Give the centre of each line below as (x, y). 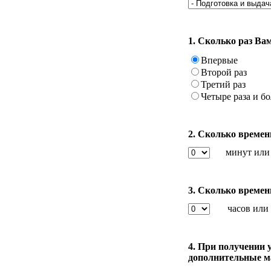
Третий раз (223, 84)
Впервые (219, 60)
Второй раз (224, 72)
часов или (248, 208)
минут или (248, 152)
